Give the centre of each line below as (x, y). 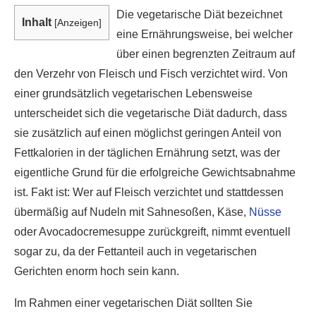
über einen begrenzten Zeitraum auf (206, 54)
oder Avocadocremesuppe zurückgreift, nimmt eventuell (152, 232)
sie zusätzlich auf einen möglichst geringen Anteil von (148, 133)
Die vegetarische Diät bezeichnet (199, 14)
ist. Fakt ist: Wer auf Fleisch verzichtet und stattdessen (149, 192)
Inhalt (37, 22)
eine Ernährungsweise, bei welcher (205, 34)
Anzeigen (78, 23)
